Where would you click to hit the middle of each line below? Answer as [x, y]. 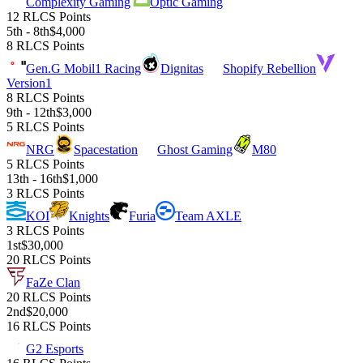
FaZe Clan [53, 283]
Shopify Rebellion [269, 69]
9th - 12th [31, 113]
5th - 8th [28, 32]
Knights [89, 216]
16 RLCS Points [49, 327]
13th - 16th [34, 179]
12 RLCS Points [49, 17]
